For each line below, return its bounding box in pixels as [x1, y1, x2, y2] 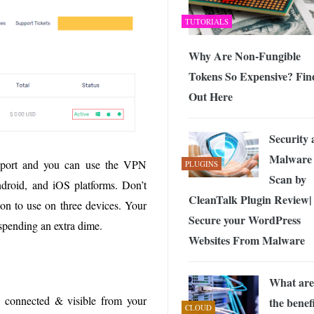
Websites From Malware [189, 231, 305, 248]
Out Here [189, 88, 233, 104]
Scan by [269, 170, 306, 187]
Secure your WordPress [189, 211, 301, 228]
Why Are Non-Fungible [189, 47, 301, 64]
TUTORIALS [185, 15, 228, 27]
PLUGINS [185, 158, 218, 169]
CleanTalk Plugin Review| [189, 191, 312, 207]
